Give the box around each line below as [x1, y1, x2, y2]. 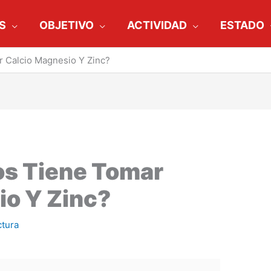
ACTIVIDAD [127, 18, 187, 31]
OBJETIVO [39, 18, 94, 31]
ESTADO [220, 18, 264, 31]
